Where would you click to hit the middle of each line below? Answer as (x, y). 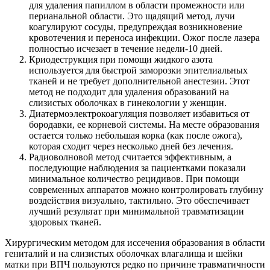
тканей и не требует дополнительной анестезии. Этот (139, 81)
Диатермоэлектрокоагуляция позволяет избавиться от (139, 113)
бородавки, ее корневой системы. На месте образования (144, 124)
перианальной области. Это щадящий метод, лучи (132, 16)
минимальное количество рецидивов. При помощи (134, 178)
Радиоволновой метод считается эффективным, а (130, 157)
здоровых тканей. (65, 222)
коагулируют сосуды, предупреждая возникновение (136, 27)
